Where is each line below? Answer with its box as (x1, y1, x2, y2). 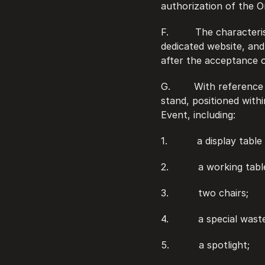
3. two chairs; (161, 187, 248, 199)
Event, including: (161, 109, 235, 121)
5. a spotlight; (161, 239, 250, 251)
